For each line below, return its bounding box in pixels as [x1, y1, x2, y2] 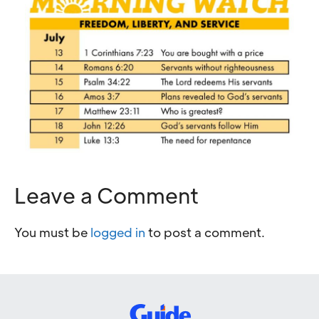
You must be [14, 224, 90, 241]
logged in [90, 224, 145, 241]
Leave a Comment [14, 182, 199, 209]
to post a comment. [145, 224, 265, 241]
